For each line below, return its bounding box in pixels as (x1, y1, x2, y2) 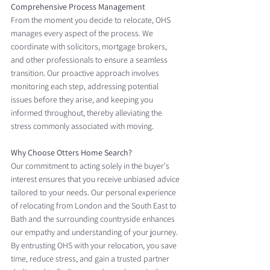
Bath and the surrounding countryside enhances (11, 213, 177, 224)
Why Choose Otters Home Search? (11, 147, 132, 158)
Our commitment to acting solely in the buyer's (11, 160, 171, 171)
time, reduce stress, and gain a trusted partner (11, 253, 171, 264)
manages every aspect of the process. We (11, 28, 155, 39)
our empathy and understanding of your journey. (11, 227, 180, 237)
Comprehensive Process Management (11, 1, 145, 12)
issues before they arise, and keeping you (11, 94, 155, 105)
